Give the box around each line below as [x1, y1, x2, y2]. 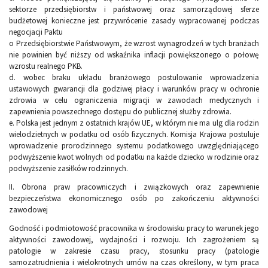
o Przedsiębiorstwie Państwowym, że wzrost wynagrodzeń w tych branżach [9, 38, 259, 49]
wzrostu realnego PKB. [9, 61, 83, 72]
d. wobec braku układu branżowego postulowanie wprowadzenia [9, 72, 259, 83]
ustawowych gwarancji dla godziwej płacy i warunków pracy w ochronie [9, 84, 259, 95]
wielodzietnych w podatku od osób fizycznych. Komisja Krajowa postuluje [9, 129, 259, 140]
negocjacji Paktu [9, 27, 63, 38]
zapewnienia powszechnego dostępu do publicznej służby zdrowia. [9, 106, 232, 117]
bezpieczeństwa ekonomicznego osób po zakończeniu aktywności [9, 193, 259, 204]
